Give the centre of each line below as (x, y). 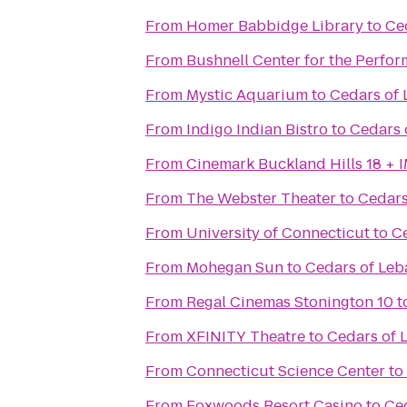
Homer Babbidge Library (275, 26)
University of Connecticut (278, 233)
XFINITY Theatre (246, 337)
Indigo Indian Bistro (257, 129)
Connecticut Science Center (286, 371)
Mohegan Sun (235, 268)
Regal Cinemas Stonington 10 (290, 302)
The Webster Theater (261, 199)
